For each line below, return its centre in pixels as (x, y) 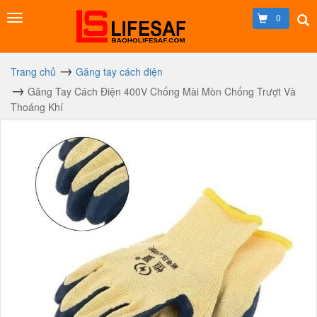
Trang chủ (33, 71)
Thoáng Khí (37, 107)
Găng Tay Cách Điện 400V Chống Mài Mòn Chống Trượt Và (162, 91)
